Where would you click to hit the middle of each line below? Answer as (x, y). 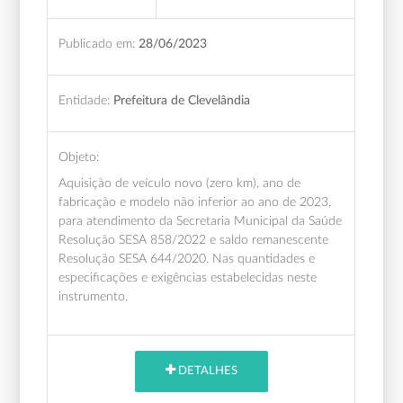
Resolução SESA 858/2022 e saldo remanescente (194, 239)
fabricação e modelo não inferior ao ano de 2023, (195, 201)
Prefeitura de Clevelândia (182, 100)
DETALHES (206, 372)
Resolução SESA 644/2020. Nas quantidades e (187, 258)
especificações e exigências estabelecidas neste (188, 277)
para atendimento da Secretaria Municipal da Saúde (201, 220)
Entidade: (85, 100)
